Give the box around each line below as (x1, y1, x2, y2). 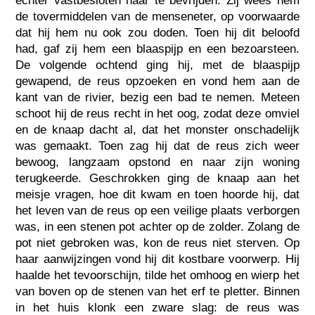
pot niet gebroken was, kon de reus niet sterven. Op (15, 236, 300, 250)
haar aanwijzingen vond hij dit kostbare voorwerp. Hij (15, 252, 300, 266)
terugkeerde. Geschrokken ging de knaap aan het (15, 171, 300, 185)
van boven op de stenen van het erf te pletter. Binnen (15, 284, 300, 298)
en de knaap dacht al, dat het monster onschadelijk (15, 122, 300, 136)
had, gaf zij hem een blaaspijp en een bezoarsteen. (15, 41, 300, 56)
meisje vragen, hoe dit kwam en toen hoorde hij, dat (15, 187, 300, 201)
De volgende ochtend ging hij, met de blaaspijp (15, 58, 300, 72)
